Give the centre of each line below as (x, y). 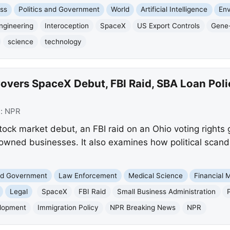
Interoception (67, 25)
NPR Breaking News (143, 208)
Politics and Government (59, 9)
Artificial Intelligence (174, 9)
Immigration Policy (68, 208)
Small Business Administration (167, 191)
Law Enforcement (88, 175)
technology (63, 41)
